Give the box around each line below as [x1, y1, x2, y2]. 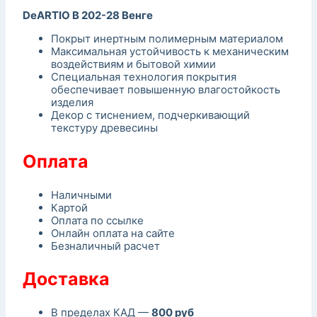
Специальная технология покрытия [51, 70, 236, 84]
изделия [51, 96, 93, 110]
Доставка [23, 268, 110, 290]
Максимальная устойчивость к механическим [51, 45, 289, 59]
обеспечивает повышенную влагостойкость [51, 83, 280, 97]
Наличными [51, 188, 112, 202]
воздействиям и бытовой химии [51, 57, 216, 71]
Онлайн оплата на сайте [51, 226, 175, 240]
